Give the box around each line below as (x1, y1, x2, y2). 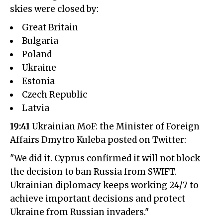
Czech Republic (22, 89, 87, 100)
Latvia (22, 102, 49, 113)
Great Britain (22, 21, 78, 33)
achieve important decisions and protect (10, 193, 185, 204)
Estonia (22, 75, 55, 87)
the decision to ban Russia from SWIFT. (10, 166, 177, 177)
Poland (22, 48, 52, 60)
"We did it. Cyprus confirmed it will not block (10, 152, 200, 164)
